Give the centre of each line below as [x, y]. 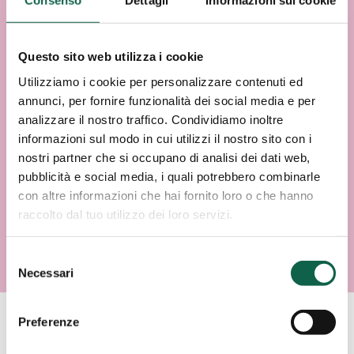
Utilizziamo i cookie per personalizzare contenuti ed [160, 81]
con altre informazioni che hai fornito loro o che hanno [166, 195]
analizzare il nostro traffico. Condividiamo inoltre [151, 119]
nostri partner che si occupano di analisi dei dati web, [164, 157]
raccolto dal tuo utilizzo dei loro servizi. [126, 214]
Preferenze [49, 322]
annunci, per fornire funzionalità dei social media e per [167, 100]
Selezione [31, 257]
